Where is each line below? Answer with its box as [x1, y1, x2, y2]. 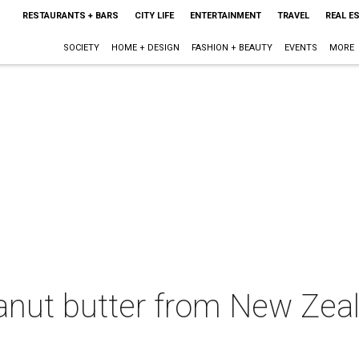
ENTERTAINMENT [189, 10, 261, 21]
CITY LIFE [134, 10, 174, 21]
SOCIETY [63, 42, 99, 53]
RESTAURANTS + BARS [22, 10, 119, 21]
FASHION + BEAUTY [191, 42, 272, 53]
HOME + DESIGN [111, 42, 179, 53]
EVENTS [284, 42, 317, 53]
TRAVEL [276, 10, 309, 21]
